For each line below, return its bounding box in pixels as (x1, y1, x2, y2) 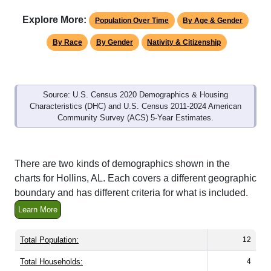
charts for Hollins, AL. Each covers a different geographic (15, 173, 256, 184)
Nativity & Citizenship (147, 38, 221, 47)
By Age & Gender (183, 16, 243, 25)
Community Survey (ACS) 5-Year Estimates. (57, 113, 214, 123)
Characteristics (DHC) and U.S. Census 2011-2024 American (30, 102, 241, 111)
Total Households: (20, 257, 83, 267)
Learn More (18, 205, 57, 215)
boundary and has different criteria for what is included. (15, 188, 248, 198)
